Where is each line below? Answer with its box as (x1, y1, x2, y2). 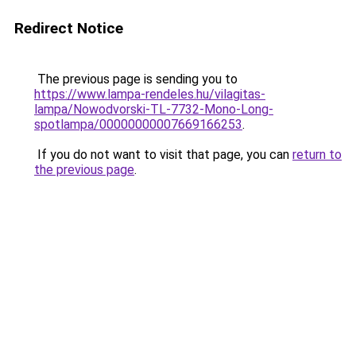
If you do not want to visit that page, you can (34, 147, 292, 162)
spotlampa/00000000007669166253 (34, 117, 242, 132)
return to (292, 147, 342, 162)
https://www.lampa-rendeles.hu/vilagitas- (34, 87, 265, 102)
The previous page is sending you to (34, 72, 238, 87)
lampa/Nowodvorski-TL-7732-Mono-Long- (34, 102, 273, 117)
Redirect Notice (14, 19, 123, 37)
